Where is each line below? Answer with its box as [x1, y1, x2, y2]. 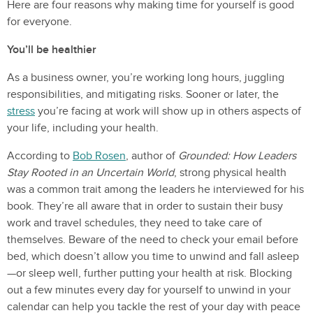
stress [7, 104, 35, 118]
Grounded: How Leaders [178, 149, 296, 163]
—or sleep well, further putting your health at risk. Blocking [7, 266, 292, 280]
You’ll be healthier [7, 43, 96, 57]
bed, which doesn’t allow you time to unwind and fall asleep [7, 249, 299, 263]
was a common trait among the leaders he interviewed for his [7, 182, 304, 196]
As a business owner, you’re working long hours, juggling [7, 71, 284, 85]
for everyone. [7, 15, 72, 29]
